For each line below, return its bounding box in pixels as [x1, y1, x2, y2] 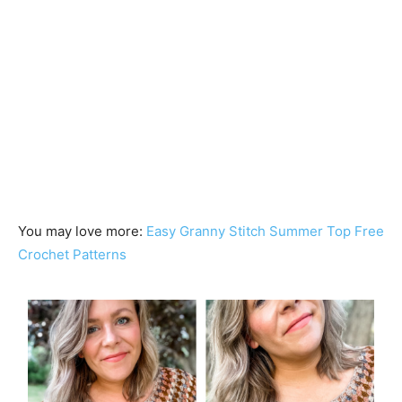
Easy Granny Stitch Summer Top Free [146, 223, 384, 240]
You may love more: [18, 223, 146, 240]
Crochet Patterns [18, 246, 127, 263]
